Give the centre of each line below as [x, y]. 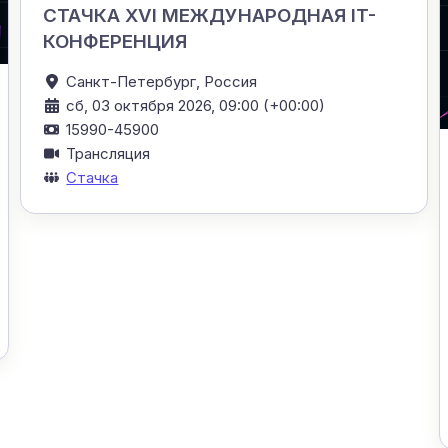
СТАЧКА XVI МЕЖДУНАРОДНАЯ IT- [210, 16]
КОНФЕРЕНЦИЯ [115, 42]
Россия [231, 82]
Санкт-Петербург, [135, 82]
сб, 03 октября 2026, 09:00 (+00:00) [196, 106]
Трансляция [108, 154]
